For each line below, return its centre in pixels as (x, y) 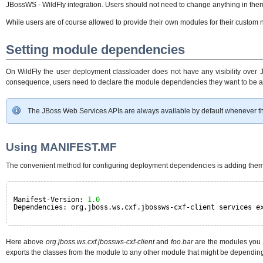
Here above (26, 242)
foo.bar (182, 242)
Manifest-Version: (50, 199)
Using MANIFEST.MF (61, 147)
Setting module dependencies (95, 49)
